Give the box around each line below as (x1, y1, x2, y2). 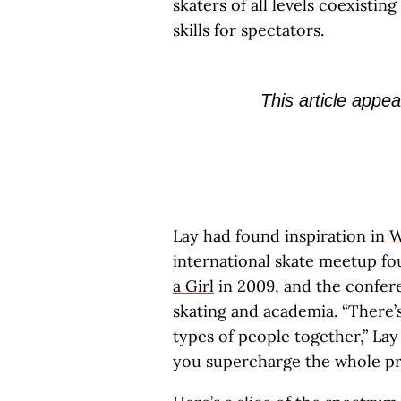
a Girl (173, 276, 214, 296)
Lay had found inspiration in (173, 226, 389, 246)
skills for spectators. (173, 20, 324, 40)
